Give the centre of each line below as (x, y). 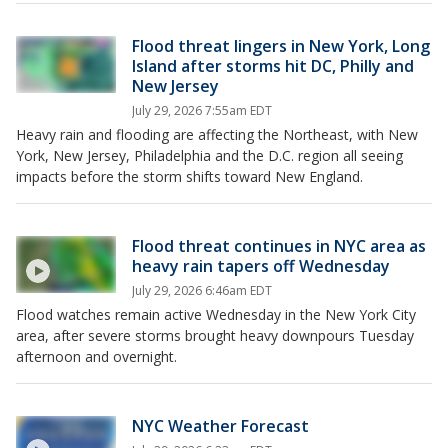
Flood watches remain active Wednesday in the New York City (216, 315)
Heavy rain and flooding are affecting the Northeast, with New (217, 135)
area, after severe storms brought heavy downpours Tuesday (215, 336)
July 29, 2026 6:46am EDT (202, 291)
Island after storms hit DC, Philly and (273, 66)
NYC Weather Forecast (220, 426)
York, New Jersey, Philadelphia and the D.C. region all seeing (209, 156)
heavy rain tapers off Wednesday (261, 266)
